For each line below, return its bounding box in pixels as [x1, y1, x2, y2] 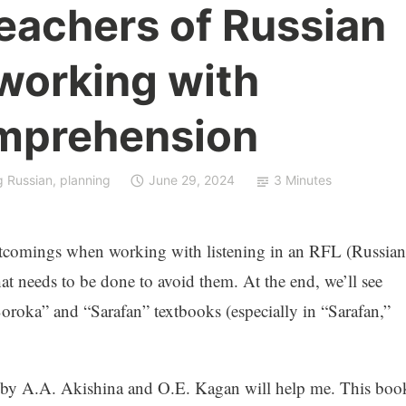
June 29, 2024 [149, 172, 236, 188]
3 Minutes [273, 172, 332, 188]
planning [59, 172, 111, 188]
